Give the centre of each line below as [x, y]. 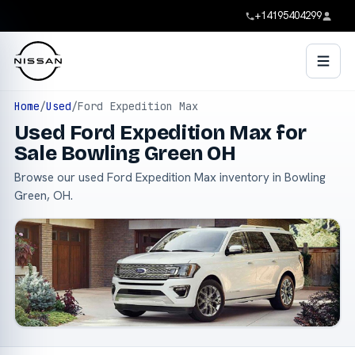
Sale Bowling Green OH [125, 153]
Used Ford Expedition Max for [160, 132]
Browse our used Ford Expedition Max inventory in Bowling [170, 177]
